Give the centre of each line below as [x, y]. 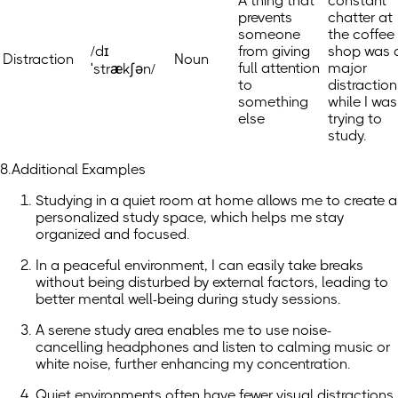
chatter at [360, 18]
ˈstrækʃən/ [123, 69]
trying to [355, 119]
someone [269, 35]
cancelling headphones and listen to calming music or [213, 347]
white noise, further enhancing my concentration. [193, 364]
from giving [274, 52]
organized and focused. [113, 235]
